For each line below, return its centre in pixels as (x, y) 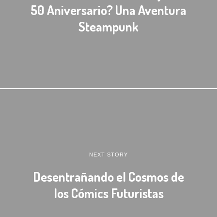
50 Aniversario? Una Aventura (108, 10)
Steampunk (108, 26)
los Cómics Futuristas (108, 193)
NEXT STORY (108, 154)
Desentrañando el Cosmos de (108, 176)
